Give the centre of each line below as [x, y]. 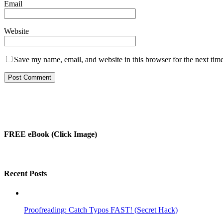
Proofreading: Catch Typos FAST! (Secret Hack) [101, 210]
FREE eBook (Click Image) [51, 134]
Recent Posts [25, 173]
